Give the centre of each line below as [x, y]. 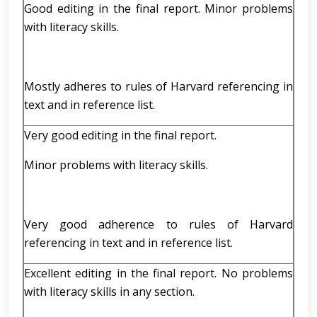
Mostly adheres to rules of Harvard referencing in [158, 86]
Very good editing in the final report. [120, 135]
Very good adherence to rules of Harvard [158, 224]
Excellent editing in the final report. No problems [158, 273]
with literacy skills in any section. [109, 292]
